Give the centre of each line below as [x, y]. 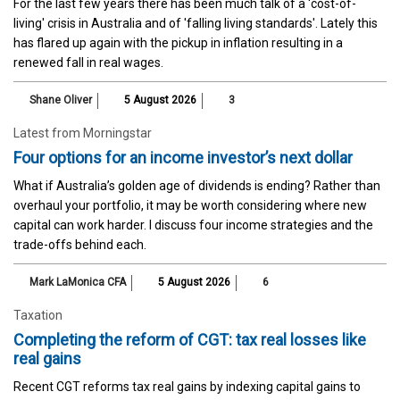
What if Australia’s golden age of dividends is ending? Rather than [197, 185]
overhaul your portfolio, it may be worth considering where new [190, 205]
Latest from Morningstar [83, 133]
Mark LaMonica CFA [78, 282]
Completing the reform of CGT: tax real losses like [190, 339]
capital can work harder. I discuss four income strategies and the [193, 225]
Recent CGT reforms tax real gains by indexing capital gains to [187, 386]
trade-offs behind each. [80, 244]
